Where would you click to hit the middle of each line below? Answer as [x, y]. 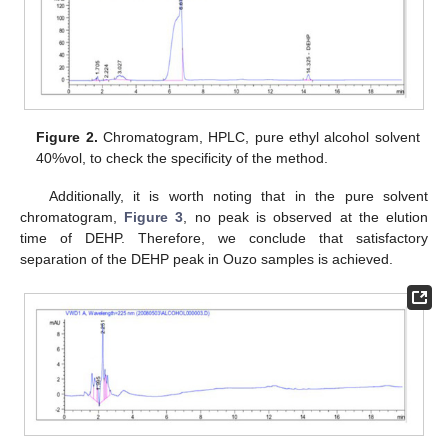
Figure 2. [67, 137]
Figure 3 [154, 217]
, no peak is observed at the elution [306, 217]
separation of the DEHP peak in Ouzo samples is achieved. [206, 259]
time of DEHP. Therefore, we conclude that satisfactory [224, 238]
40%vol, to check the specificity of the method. [182, 158]
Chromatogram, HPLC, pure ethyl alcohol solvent [258, 137]
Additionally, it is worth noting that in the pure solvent [238, 196]
